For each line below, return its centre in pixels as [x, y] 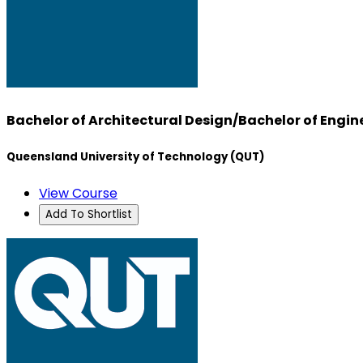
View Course [78, 193]
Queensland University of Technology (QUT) [135, 156]
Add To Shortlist [89, 214]
